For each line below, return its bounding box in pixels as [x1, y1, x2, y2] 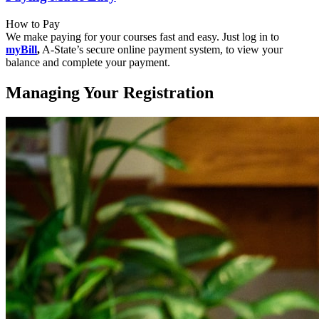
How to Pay [6, 17, 60, 30]
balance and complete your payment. [6, 56, 170, 68]
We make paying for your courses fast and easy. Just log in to [6, 30, 279, 43]
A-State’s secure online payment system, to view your [40, 43, 283, 56]
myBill [6, 43, 37, 56]
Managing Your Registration [6, 83, 214, 102]
